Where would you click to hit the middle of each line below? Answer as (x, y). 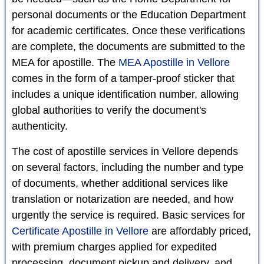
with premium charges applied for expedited (114, 247)
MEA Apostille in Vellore (174, 62)
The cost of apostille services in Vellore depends (125, 151)
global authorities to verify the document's (109, 110)
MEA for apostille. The (65, 62)
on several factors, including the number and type (128, 167)
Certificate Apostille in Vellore (80, 231)
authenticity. (40, 126)
